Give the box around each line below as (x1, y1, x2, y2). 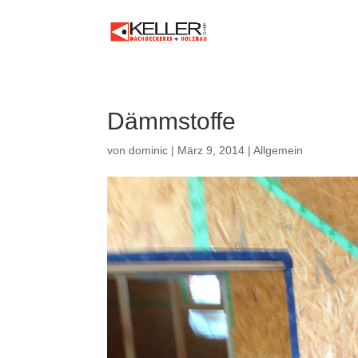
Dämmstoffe (107, 108, 237, 134)
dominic (129, 144, 169, 157)
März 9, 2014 (177, 144, 245, 157)
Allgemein (253, 144, 304, 157)
